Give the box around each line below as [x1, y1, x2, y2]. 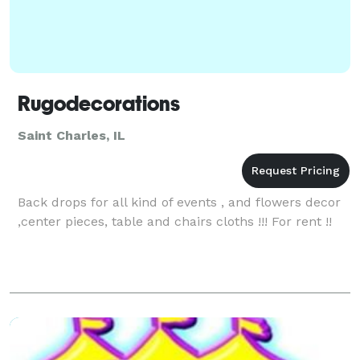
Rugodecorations [18, 91, 180, 116]
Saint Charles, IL [18, 127, 125, 143]
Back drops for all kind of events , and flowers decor [18, 194, 341, 210]
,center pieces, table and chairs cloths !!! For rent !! [18, 213, 332, 229]
